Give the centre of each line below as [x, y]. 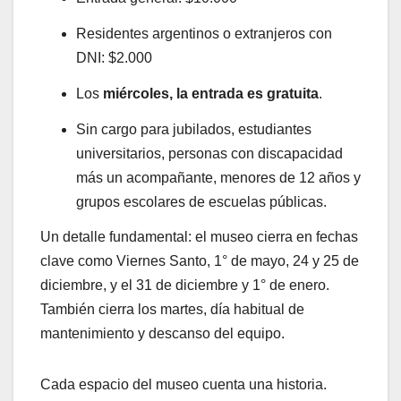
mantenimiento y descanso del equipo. [162, 334]
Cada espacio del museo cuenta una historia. [183, 385]
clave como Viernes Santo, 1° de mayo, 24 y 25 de [200, 261]
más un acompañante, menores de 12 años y [218, 177]
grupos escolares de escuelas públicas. [201, 201]
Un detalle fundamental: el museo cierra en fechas [199, 237]
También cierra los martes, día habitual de [172, 310]
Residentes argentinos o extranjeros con [204, 34]
